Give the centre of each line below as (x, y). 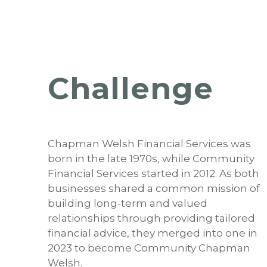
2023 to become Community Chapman (149, 248)
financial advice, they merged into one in (153, 233)
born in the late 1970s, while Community (151, 159)
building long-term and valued (128, 204)
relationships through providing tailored (151, 218)
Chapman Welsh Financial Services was (149, 144)
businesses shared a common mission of (154, 189)
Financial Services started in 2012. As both (153, 174)
